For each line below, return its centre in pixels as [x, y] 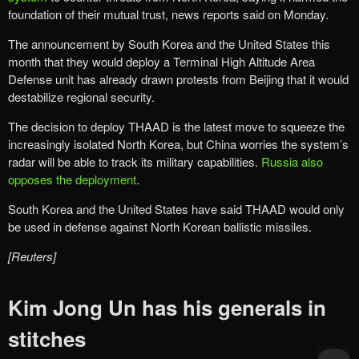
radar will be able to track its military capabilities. [135, 162]
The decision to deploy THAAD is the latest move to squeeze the [176, 127]
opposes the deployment [72, 179]
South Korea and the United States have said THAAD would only [176, 209]
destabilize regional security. [81, 97]
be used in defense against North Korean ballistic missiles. [160, 227]
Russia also [292, 162]
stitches [47, 338]
